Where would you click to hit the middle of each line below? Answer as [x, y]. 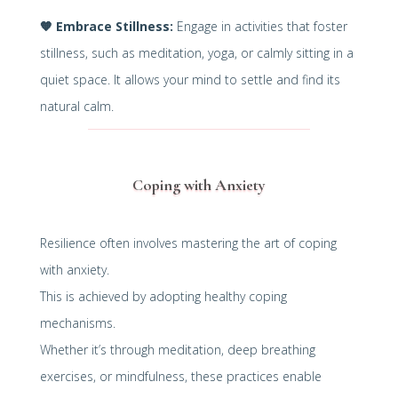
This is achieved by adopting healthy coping [163, 296]
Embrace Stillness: [114, 26]
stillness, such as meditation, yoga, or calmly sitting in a [196, 52]
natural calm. [76, 106]
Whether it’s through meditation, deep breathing [177, 349]
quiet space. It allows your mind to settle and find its [190, 79]
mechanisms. [77, 322]
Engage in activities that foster [260, 26]
